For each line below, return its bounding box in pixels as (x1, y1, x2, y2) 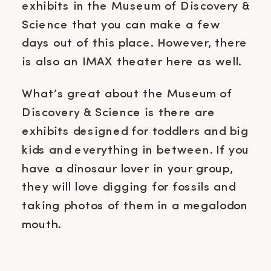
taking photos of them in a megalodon (22, 199, 248, 212)
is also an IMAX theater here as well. (22, 55, 241, 68)
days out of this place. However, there (22, 37, 248, 50)
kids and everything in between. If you (22, 143, 250, 157)
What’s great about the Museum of (22, 88, 232, 101)
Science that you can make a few (22, 18, 220, 31)
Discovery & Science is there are (22, 106, 215, 119)
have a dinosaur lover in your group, (22, 162, 233, 175)
